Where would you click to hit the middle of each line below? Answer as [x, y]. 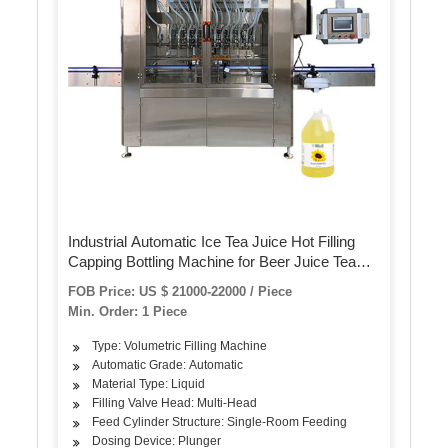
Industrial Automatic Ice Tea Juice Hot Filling [212, 241]
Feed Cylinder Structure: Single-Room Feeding [220, 421]
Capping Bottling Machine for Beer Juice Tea [212, 261]
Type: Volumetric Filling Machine [180, 345]
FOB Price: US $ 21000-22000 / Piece [180, 291]
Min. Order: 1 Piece [128, 311]
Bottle [87, 281]
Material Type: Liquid [149, 383]
